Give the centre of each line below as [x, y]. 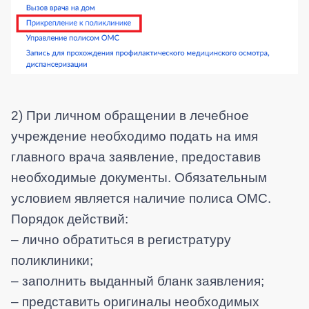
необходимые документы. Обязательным [139, 178]
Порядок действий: [70, 219]
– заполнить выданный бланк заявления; [138, 281]
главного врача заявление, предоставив [136, 157]
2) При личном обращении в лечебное [130, 116]
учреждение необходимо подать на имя [134, 137]
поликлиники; [52, 261]
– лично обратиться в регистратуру [121, 240]
